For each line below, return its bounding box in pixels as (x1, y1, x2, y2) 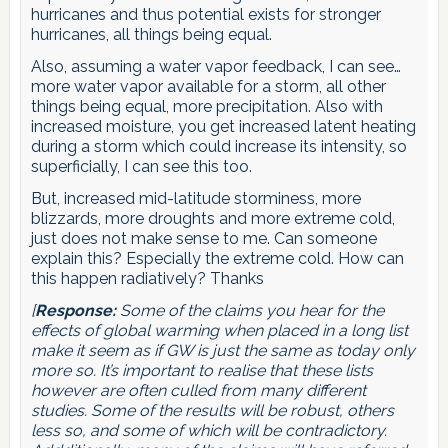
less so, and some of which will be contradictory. (30, 421, 387, 441)
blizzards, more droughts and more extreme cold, (30, 209, 395, 229)
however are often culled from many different (30, 381, 366, 401)
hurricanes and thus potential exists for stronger (30, 5, 381, 25)
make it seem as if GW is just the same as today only (30, 341, 415, 361)
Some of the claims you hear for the (115, 301, 384, 321)
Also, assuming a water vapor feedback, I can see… (30, 57, 401, 77)
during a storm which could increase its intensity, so (30, 137, 407, 157)
